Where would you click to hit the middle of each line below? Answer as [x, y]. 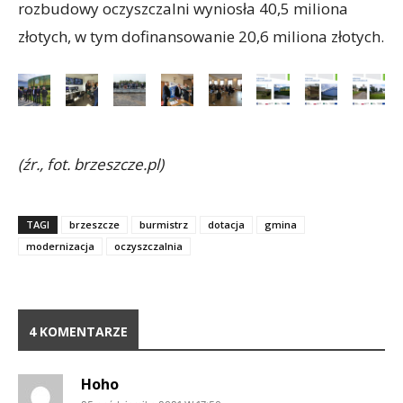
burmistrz [164, 224]
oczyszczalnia [148, 246]
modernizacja [60, 246]
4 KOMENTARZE [78, 331]
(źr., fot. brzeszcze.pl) [91, 164]
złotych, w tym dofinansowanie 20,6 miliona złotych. [201, 36]
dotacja [226, 224]
